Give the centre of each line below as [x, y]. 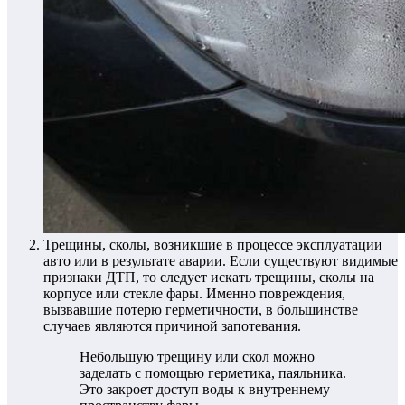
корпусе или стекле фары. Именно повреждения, [194, 293]
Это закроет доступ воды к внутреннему [205, 389]
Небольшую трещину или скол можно [197, 356]
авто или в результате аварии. [135, 260]
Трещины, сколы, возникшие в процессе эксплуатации [213, 244]
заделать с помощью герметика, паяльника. [213, 372]
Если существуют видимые [312, 260]
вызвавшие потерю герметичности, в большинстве [201, 309]
